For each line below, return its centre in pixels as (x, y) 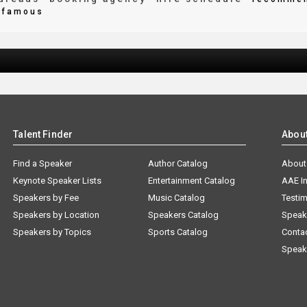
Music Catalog (177, 198)
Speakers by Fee (46, 198)
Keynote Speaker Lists (58, 181)
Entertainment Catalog (192, 181)
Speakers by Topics (52, 232)
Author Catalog (178, 163)
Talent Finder (43, 134)
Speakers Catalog (184, 215)
